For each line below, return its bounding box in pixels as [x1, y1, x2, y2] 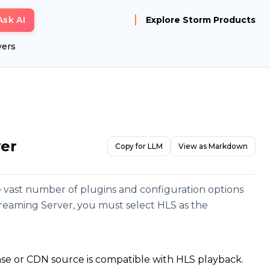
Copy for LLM [115, 141, 163, 151]
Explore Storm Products [146, 14, 256, 25]
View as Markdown [178, 141, 248, 151]
